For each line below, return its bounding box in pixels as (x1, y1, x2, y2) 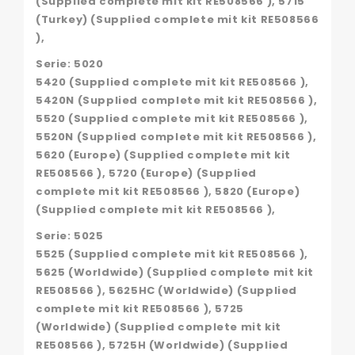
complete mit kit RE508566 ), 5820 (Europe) (36, 183, 300, 199)
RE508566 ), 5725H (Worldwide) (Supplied (36, 337, 288, 353)
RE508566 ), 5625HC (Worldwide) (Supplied (36, 282, 298, 298)
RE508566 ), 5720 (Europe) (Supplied (36, 165, 258, 181)
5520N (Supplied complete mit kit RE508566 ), (36, 128, 317, 144)
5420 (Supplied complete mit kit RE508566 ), (36, 74, 309, 90)
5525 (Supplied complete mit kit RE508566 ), (36, 246, 308, 261)
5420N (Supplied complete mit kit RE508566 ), (36, 92, 318, 108)
